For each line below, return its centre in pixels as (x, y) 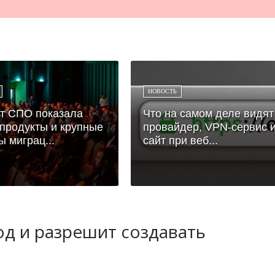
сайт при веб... (180, 140)
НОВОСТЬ (162, 91)
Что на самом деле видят (208, 113)
